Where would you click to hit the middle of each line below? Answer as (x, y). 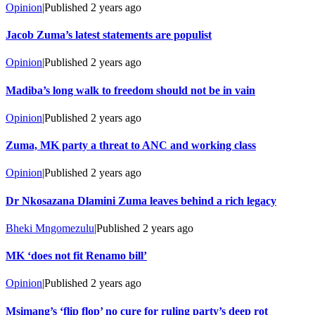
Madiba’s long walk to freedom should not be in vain (130, 90)
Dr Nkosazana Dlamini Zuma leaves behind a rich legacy (141, 200)
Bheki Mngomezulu (50, 228)
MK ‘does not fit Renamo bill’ (76, 256)
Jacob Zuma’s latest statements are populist (109, 35)
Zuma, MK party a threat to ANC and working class (131, 146)
